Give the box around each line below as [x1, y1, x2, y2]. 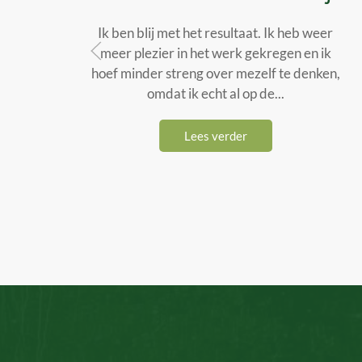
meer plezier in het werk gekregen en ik [99, 44, 331, 61]
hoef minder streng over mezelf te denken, [90, 64, 340, 82]
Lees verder [183, 128, 247, 143]
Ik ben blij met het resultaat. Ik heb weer [98, 23, 334, 41]
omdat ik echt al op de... [146, 84, 284, 102]
